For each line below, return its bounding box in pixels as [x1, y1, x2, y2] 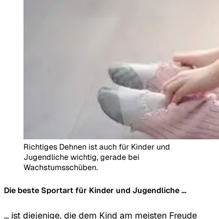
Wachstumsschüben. [23, 162, 98, 173]
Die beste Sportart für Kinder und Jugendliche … [4, 185, 186, 196]
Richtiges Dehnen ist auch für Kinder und [23, 141, 170, 152]
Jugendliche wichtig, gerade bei [23, 152, 139, 162]
